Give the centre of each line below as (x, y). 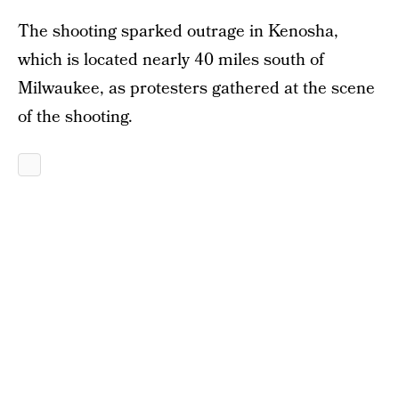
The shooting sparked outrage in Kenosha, (178, 31)
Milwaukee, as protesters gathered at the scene (196, 88)
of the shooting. (75, 117)
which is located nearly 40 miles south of (171, 60)
